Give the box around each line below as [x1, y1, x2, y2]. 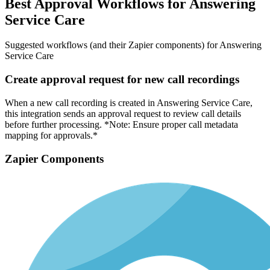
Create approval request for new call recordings [5, 73, 239, 86]
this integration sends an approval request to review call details [5, 108, 241, 119]
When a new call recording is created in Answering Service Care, [5, 97, 253, 108]
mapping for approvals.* [5, 130, 98, 140]
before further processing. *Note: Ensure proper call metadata [5, 119, 238, 130]
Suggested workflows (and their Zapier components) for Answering [5, 40, 262, 51]
